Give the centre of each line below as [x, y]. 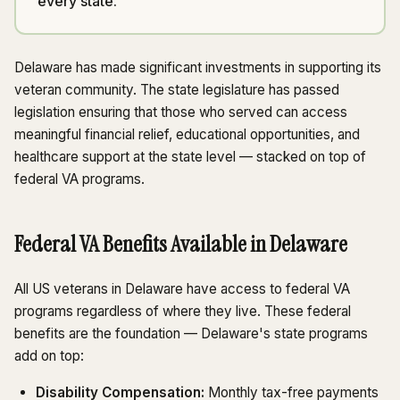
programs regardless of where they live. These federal [183, 312]
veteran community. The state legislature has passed [177, 90]
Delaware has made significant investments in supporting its [198, 68]
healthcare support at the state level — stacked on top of [190, 157]
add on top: [49, 356]
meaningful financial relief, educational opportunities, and [187, 135]
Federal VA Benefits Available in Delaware [181, 245]
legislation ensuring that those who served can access [181, 112]
